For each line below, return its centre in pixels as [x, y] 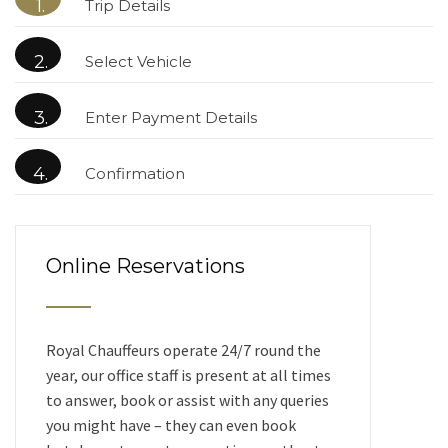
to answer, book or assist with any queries [187, 400]
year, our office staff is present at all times [188, 375]
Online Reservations [145, 266]
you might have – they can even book [171, 425]
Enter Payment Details [171, 117]
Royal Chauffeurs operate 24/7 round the [183, 350]
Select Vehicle [138, 61]
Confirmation [135, 173]
